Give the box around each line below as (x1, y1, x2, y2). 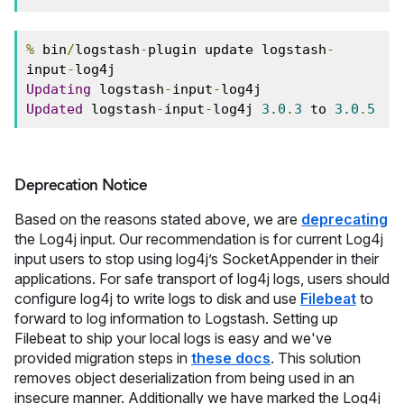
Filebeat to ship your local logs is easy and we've (14, 329, 332, 347)
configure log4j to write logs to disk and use (14, 289, 300, 308)
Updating (26, 81, 91, 97)
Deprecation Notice (14, 175, 148, 195)
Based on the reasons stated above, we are (14, 210, 301, 228)
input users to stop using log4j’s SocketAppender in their (14, 250, 379, 268)
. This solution (271, 349, 361, 367)
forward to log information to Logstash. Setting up (14, 309, 338, 327)
